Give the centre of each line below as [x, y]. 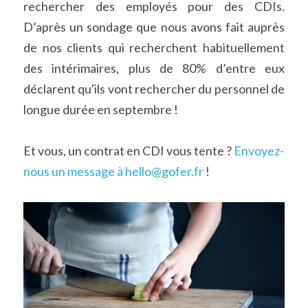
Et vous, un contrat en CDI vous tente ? [129, 151]
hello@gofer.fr [164, 171]
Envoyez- [259, 151]
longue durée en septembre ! [101, 109]
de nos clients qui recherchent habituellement [154, 47]
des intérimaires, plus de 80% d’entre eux [154, 68]
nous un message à [73, 171]
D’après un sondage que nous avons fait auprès [154, 27]
